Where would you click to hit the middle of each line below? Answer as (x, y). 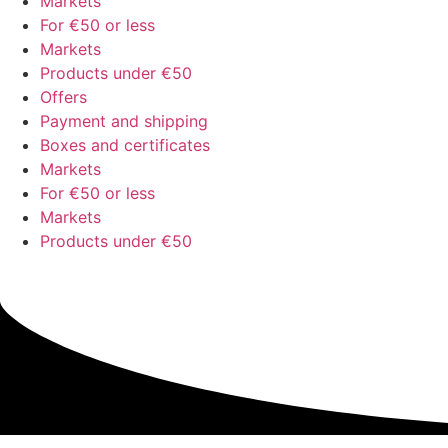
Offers (63, 96)
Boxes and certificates (125, 144)
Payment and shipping (124, 120)
